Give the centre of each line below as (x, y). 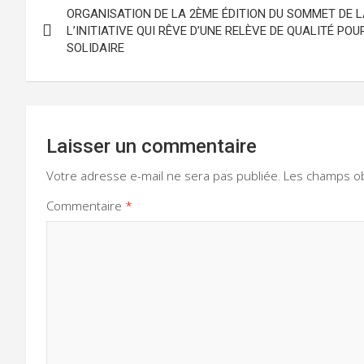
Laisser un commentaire (152, 146)
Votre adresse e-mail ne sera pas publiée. (163, 175)
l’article (68, 63)
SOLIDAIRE (95, 48)
